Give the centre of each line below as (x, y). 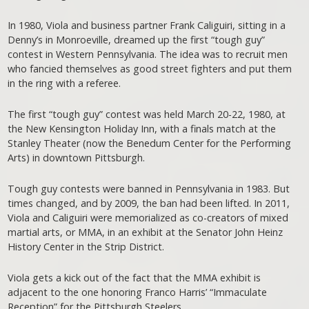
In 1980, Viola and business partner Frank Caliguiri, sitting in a (147, 26)
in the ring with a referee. (64, 83)
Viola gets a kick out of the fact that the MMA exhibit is (134, 278)
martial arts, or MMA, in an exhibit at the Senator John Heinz (146, 232)
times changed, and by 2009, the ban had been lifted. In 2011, (149, 203)
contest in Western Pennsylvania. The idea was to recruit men (148, 54)
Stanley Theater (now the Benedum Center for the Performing (150, 143)
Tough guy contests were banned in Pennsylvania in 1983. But (149, 189)
